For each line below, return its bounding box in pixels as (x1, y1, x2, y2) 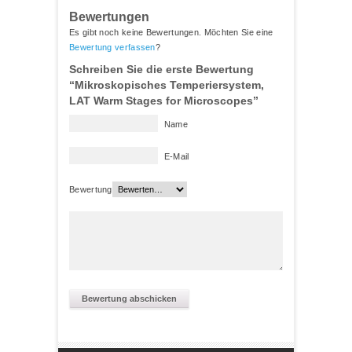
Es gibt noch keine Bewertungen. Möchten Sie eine (69, 27, 273, 38)
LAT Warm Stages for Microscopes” (69, 94, 258, 108)
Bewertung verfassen (69, 42, 156, 53)
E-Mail (163, 152, 189, 162)
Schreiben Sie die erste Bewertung (69, 63, 254, 76)
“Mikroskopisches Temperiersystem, (69, 79, 264, 92)
